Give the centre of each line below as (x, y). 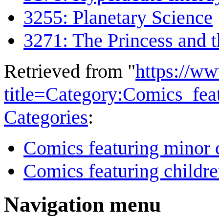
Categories (46, 117)
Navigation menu (82, 205)
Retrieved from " (70, 71)
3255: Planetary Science (118, 18)
